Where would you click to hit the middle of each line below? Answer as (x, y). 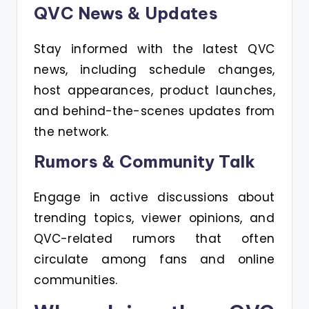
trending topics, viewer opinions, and (154, 218)
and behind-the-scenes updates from (154, 111)
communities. (76, 280)
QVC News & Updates (126, 13)
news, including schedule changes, (154, 70)
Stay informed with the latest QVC (154, 49)
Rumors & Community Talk (145, 161)
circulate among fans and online (154, 259)
